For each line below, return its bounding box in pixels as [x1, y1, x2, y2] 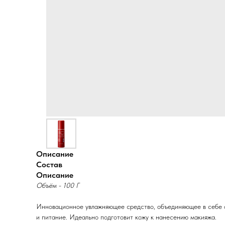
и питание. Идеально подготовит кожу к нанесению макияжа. [36, 213, 216, 221]
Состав [36, 160, 62, 169]
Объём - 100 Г [36, 181, 79, 189]
